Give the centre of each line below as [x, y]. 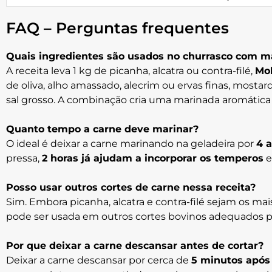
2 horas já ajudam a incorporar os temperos [153, 158]
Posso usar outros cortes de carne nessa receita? [131, 188]
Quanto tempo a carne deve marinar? [102, 129]
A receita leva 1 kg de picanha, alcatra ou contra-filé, [131, 71]
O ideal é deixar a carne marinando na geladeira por [131, 144]
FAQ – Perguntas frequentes [117, 28]
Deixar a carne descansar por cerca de [99, 260]
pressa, [24, 158]
